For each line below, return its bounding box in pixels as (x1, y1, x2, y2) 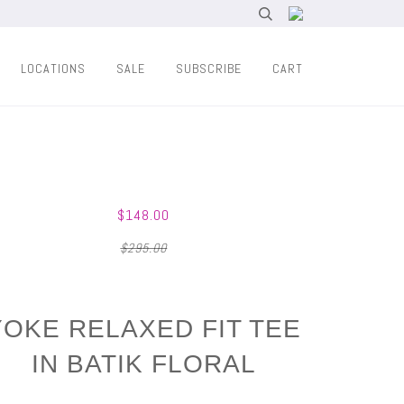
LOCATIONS (21, 60, 86, 77)
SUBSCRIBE (176, 60, 242, 77)
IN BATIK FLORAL (31, 350, 256, 378)
